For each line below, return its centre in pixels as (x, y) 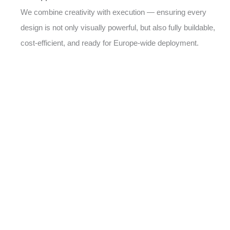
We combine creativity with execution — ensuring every (113, 12)
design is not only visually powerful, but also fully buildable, (118, 27)
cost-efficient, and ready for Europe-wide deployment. (110, 43)
